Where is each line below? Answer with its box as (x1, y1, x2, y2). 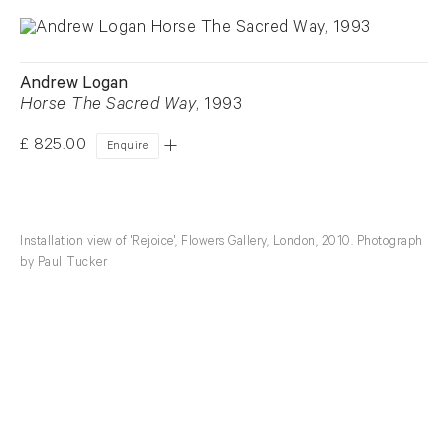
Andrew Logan (20, 76, 128, 96)
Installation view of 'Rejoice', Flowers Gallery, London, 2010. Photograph (20, 236, 423, 251)
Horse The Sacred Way (20, 97, 196, 117)
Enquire (106, 141, 148, 154)
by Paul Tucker (20, 257, 107, 272)
